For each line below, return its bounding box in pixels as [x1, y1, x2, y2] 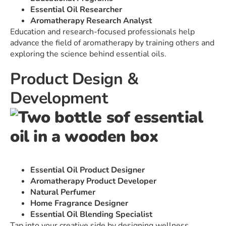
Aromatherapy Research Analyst [30, 15, 152, 27]
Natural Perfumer [30, 187, 95, 198]
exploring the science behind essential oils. [10, 48, 166, 60]
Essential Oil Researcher [30, 4, 122, 16]
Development [10, 87, 108, 109]
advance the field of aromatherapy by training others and [10, 37, 214, 49]
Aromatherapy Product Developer [30, 176, 156, 187]
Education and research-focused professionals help [10, 26, 195, 38]
